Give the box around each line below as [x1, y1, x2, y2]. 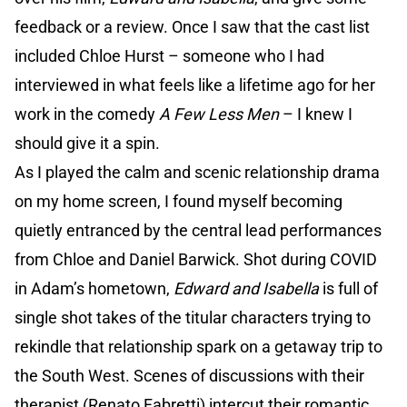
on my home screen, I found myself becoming [15, 192, 342, 212]
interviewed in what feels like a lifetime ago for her [15, 75, 375, 95]
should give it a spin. [15, 134, 160, 154]
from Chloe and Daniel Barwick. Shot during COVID [15, 250, 377, 270]
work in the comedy [15, 104, 159, 124]
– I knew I [279, 104, 352, 124]
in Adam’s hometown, [15, 279, 174, 299]
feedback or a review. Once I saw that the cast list [15, 17, 370, 37]
